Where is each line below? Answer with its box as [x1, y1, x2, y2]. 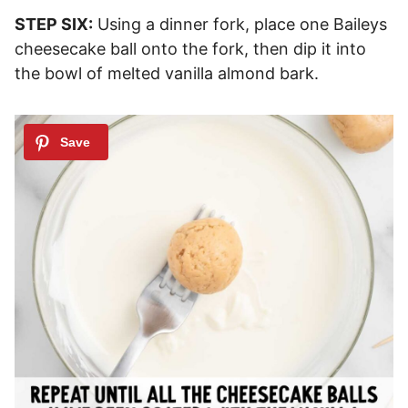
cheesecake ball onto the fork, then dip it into [15, 39, 366, 59]
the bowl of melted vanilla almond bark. [15, 64, 319, 84]
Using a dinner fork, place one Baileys [93, 15, 387, 35]
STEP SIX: [15, 15, 93, 35]
